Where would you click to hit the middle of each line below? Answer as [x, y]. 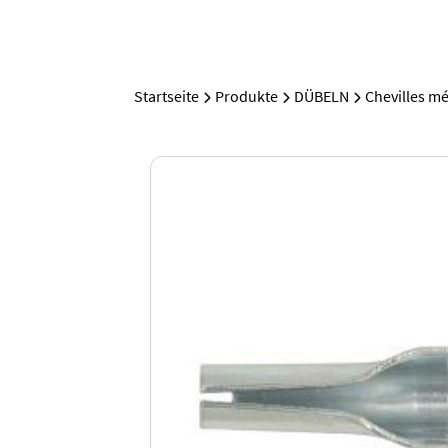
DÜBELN [322, 95]
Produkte [247, 95]
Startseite [167, 95]
